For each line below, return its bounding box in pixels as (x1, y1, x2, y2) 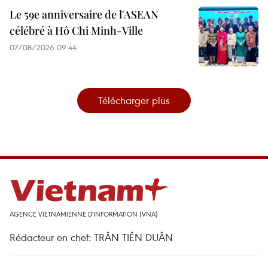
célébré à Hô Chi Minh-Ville (10, 23, 143, 38)
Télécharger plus (98, 93, 170, 108)
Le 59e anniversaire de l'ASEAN (10, 7, 159, 22)
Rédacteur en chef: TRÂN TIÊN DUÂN (10, 230, 173, 245)
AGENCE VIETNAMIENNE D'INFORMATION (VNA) (10, 209, 158, 219)
